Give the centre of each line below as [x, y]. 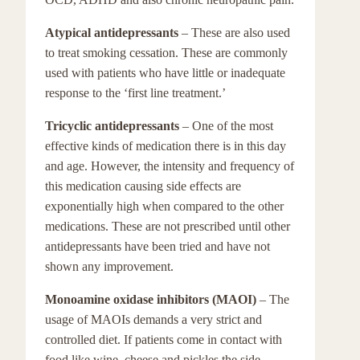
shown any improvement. [109, 266]
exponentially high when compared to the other [164, 206]
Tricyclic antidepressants [114, 126]
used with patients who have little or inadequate [165, 73]
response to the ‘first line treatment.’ [135, 93]
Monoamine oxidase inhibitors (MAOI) [152, 299]
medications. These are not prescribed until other [168, 226]
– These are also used [236, 33]
